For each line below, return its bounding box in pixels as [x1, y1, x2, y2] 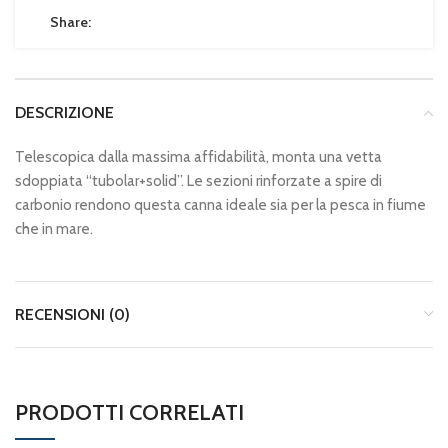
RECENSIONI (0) [15, 304, 130, 324]
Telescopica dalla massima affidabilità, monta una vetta [15, 147, 382, 166]
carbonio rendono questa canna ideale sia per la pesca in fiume [15, 195, 426, 214]
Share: [50, 12, 91, 31]
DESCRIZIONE [15, 102, 114, 122]
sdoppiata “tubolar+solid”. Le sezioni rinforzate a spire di [15, 171, 382, 190]
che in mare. [15, 219, 93, 238]
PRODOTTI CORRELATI [15, 398, 244, 426]
